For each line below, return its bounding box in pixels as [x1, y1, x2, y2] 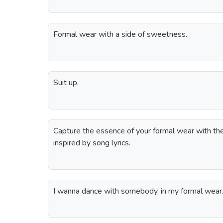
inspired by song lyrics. [53, 137, 130, 148]
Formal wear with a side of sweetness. [53, 29, 187, 40]
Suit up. [53, 77, 79, 88]
